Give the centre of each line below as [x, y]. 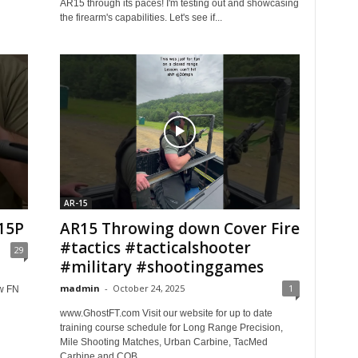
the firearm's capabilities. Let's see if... [141, 18]
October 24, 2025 [148, 288]
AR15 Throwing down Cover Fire [179, 229]
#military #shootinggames [161, 267]
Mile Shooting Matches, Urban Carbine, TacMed [163, 342]
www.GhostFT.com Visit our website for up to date [166, 313]
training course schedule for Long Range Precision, [171, 328]
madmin [80, 288]
